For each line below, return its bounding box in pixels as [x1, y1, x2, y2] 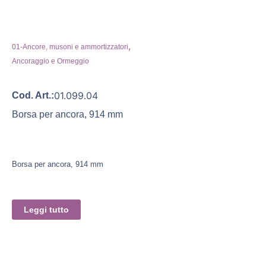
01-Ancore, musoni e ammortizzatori [12, 42, 128, 51]
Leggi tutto [24, 204, 69, 214]
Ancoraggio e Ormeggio [12, 56, 89, 65]
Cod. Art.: [12, 90, 54, 100]
